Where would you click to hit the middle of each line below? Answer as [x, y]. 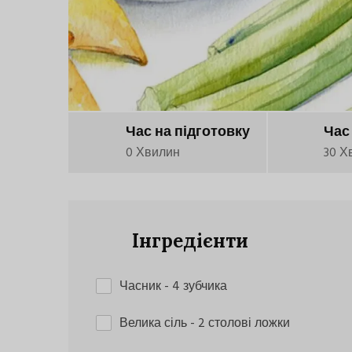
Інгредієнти [188, 241]
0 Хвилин [153, 154]
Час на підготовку [188, 133]
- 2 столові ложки [240, 324]
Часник [142, 287]
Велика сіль [155, 324]
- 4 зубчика [196, 287]
